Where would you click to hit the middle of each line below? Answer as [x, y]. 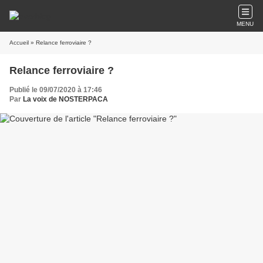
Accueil [19, 43]
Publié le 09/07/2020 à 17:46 [56, 90]
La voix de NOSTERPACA [65, 99]
